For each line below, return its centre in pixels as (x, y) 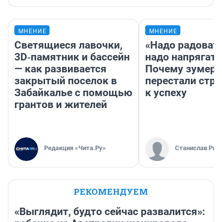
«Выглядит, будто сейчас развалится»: (110, 211)
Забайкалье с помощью (73, 92)
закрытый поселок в (66, 81)
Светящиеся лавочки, (68, 45)
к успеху (166, 92)
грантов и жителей (61, 104)
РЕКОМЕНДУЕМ (111, 191)
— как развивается (60, 69)
